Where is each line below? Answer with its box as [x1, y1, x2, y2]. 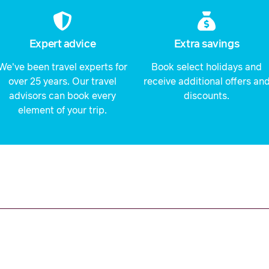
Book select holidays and [151, 62, 262, 73]
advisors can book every [9, 91, 116, 101]
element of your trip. [18, 106, 107, 116]
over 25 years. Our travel [8, 77, 116, 87]
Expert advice [29, 39, 96, 50]
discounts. [184, 91, 229, 101]
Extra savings [174, 39, 240, 50]
